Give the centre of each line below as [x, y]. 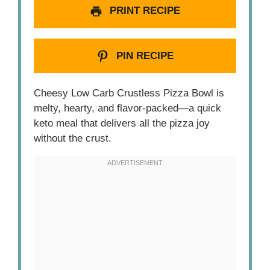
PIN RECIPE [143, 55]
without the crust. [73, 138]
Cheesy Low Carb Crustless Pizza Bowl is [129, 93]
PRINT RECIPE [143, 11]
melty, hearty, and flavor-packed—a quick [128, 108]
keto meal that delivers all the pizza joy [122, 123]
